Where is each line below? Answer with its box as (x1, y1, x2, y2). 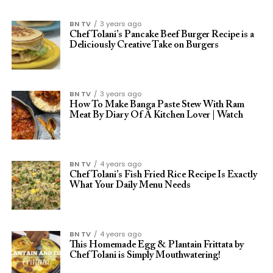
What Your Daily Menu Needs (69, 180, 191, 190)
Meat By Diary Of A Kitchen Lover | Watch (69, 110, 243, 120)
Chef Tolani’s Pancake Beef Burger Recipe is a (69, 30, 254, 40)
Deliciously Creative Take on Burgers (69, 40, 219, 50)
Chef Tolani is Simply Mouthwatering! (69, 250, 221, 260)
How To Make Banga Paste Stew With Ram (69, 100, 244, 110)
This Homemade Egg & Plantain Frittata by (69, 240, 244, 250)
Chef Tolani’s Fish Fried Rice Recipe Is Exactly (69, 170, 257, 180)
